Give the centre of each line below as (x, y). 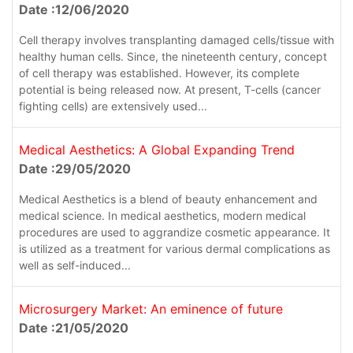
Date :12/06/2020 (74, 10)
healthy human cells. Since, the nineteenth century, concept (173, 57)
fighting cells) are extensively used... (113, 106)
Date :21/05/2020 (74, 328)
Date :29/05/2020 (75, 169)
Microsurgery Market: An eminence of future (151, 309)
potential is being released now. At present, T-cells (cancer (170, 90)
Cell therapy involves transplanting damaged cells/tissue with (176, 40)
